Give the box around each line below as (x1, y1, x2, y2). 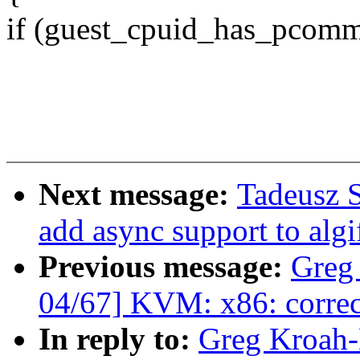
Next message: (39, 177, 237, 212)
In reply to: (39, 321, 198, 357)
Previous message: (39, 249, 291, 284)
